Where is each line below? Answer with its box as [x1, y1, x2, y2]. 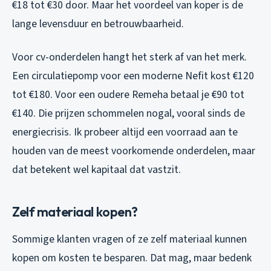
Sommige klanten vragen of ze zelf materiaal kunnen [12, 232, 247, 247]
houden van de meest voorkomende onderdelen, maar [12, 143, 255, 159]
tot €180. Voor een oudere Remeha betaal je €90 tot [12, 87, 244, 103]
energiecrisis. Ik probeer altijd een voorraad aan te [12, 125, 238, 140]
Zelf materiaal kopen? [12, 203, 138, 221]
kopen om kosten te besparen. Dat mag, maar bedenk [12, 250, 252, 266]
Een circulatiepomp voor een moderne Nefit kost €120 [12, 68, 254, 84]
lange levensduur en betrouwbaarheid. [12, 16, 184, 32]
